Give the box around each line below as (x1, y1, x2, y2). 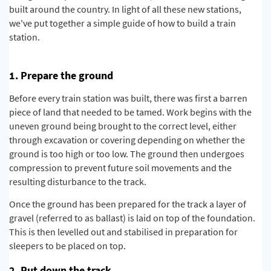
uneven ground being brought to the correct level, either (9, 120, 237, 132)
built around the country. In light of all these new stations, (9, 3, 241, 16)
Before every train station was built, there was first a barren (9, 92, 247, 105)
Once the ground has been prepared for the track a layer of (9, 198, 246, 211)
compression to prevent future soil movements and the (9, 162, 232, 174)
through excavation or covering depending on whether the (9, 134, 245, 146)
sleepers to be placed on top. (9, 240, 126, 252)
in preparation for (163, 226, 238, 238)
